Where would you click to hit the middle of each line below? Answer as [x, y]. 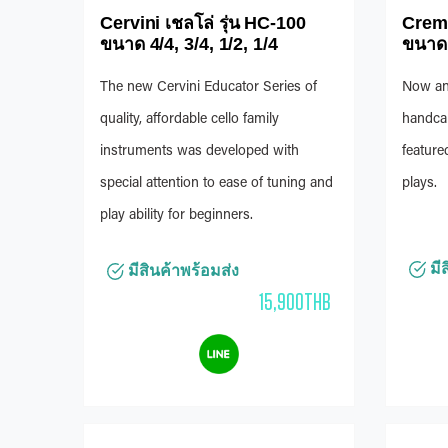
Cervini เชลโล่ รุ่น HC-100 [203, 23]
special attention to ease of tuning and [216, 184]
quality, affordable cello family [189, 120]
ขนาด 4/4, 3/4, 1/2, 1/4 [189, 44]
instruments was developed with [199, 152]
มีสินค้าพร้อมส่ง [181, 271]
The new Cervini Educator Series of [208, 88]
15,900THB [295, 302]
